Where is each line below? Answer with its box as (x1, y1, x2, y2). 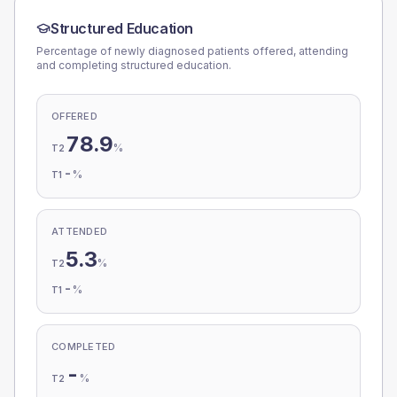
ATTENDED (51, 225, 108, 237)
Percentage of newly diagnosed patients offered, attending (36, 44, 348, 58)
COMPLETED (51, 340, 116, 353)
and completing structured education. (36, 58, 231, 72)
